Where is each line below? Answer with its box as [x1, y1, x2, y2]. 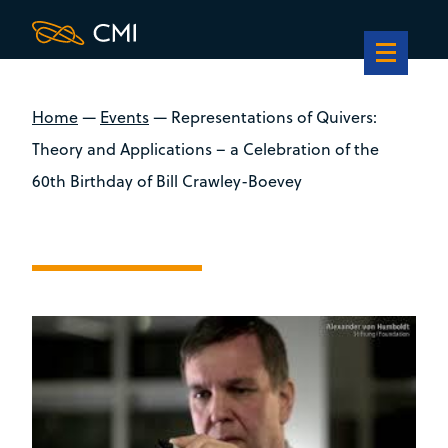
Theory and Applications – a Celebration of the [32, 138, 379, 160]
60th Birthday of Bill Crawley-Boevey [32, 170, 302, 192]
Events [100, 106, 149, 128]
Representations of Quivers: [171, 106, 377, 128]
